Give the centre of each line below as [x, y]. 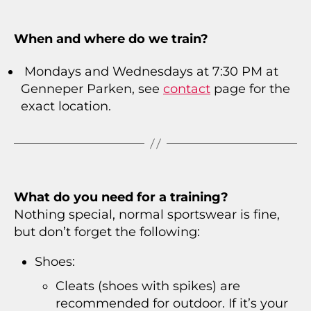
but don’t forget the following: [107, 232]
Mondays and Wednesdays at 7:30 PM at [150, 72]
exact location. [66, 106]
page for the [250, 89]
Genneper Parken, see [92, 89]
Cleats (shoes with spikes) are [148, 286]
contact [187, 89]
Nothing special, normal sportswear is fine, [147, 215]
